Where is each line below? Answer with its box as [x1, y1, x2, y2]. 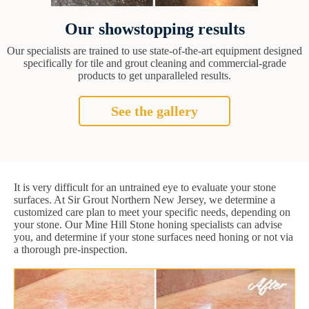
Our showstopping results [64, 20, 245, 39]
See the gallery [111, 103, 198, 119]
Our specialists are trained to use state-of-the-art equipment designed [7, 45, 302, 57]
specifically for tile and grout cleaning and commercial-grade [23, 57, 286, 70]
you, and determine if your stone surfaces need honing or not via [14, 231, 293, 243]
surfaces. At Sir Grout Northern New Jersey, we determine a [14, 194, 275, 206]
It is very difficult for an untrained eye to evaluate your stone [14, 181, 276, 194]
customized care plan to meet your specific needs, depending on [14, 206, 290, 219]
